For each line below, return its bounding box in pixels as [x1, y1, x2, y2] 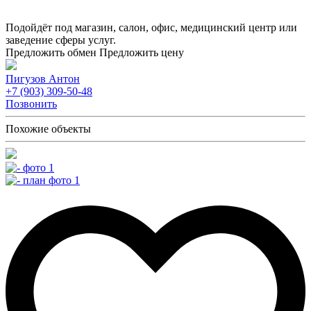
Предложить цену [99, 46, 184, 58]
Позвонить [6, 97, 57, 110]
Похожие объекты [6, 122, 91, 135]
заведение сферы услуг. [6, 33, 116, 46]
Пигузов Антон [6, 72, 80, 85]
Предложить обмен [6, 46, 96, 58]
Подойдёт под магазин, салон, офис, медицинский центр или [6, 21, 297, 33]
